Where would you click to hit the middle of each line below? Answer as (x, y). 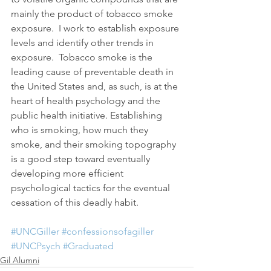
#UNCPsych (36, 246)
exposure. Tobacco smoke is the (83, 57)
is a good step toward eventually (82, 159)
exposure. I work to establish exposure (96, 28)
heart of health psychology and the (87, 101)
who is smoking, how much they (81, 130)
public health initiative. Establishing (88, 116)
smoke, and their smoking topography (95, 145)
